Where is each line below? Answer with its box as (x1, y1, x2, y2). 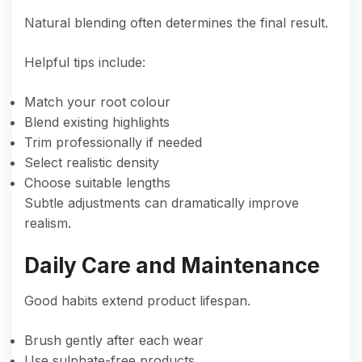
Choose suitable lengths (24, 174, 170, 191)
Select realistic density (24, 154, 159, 170)
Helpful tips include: (24, 53, 145, 70)
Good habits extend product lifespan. (24, 292, 250, 309)
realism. (24, 214, 71, 231)
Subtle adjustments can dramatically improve (24, 194, 299, 211)
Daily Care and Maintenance (24, 252, 320, 278)
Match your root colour (24, 93, 170, 110)
